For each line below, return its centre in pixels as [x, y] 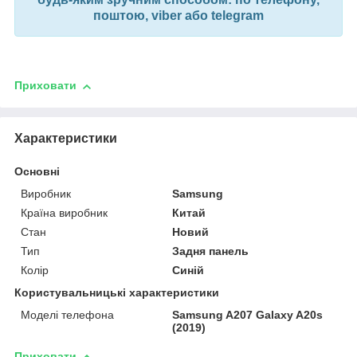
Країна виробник [64, 212]
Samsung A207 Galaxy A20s [248, 314]
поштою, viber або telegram [178, 16]
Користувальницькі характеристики [117, 292]
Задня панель [211, 251]
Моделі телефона [67, 314]
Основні [37, 171]
